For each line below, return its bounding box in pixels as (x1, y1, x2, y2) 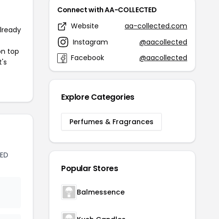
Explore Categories (61, 91, 134, 103)
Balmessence (77, 187, 125, 197)
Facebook (71, 53, 104, 63)
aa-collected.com (125, 21, 187, 31)
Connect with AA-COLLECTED (57, 5, 157, 15)
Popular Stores (61, 163, 118, 175)
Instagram (73, 37, 108, 47)
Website (71, 21, 99, 31)
